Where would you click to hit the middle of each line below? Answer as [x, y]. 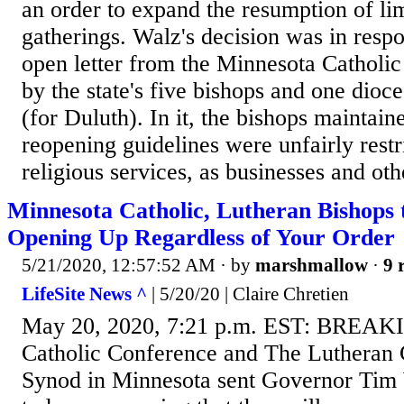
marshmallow [312, 266]
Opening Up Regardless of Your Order [201, 238]
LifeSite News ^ [84, 294]
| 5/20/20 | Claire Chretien [248, 294]
